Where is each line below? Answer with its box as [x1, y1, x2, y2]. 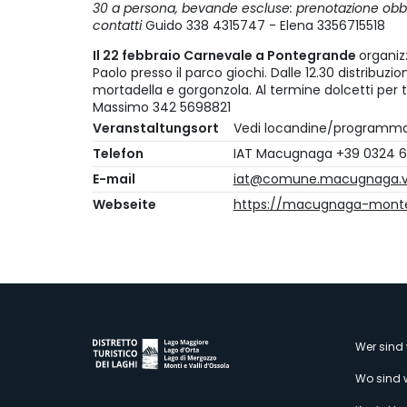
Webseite [93, 195, 156, 214]
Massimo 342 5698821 [93, 98, 231, 117]
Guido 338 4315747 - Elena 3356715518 [145, 16, 385, 35]
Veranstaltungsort [93, 119, 219, 138]
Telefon [93, 144, 144, 164]
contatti [93, 16, 145, 35]
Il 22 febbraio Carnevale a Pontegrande [93, 46, 359, 65]
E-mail [93, 170, 135, 189]
